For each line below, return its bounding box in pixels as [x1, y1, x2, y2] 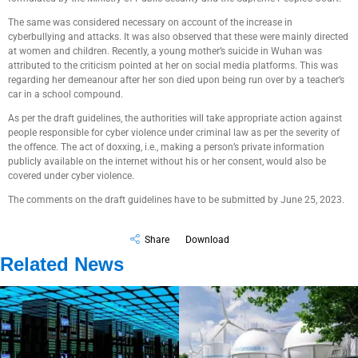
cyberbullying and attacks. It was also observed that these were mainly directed [8, 31, 348, 42]
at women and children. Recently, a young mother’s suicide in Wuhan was [8, 46, 322, 57]
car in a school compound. [8, 89, 123, 100]
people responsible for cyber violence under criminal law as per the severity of [8, 127, 340, 138]
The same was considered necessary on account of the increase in [8, 17, 292, 28]
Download [185, 234, 229, 245]
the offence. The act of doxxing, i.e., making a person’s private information [8, 141, 324, 153]
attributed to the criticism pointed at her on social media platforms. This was [8, 60, 338, 71]
